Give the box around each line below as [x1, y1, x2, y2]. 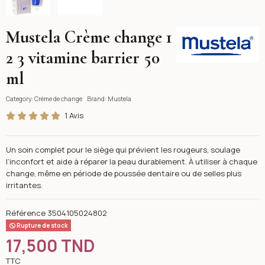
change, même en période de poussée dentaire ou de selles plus [5, 168, 241, 179]
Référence [5, 208, 46, 219]
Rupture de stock [15, 221, 68, 230]
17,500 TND [5, 234, 95, 257]
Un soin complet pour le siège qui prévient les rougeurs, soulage [5, 144, 240, 156]
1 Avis [64, 109, 83, 121]
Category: [5, 94, 33, 103]
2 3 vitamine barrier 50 [5, 47, 160, 69]
